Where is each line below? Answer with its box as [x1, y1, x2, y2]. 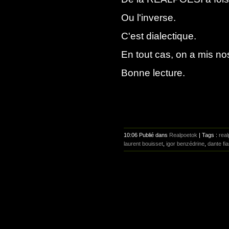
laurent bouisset [124, 141, 163, 147]
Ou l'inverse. [121, 12, 176, 23]
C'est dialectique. [121, 31, 196, 41]
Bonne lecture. [121, 67, 185, 78]
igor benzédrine [166, 141, 204, 147]
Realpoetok [169, 132, 197, 138]
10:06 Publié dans [124, 132, 169, 138]
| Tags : [197, 132, 219, 138]
